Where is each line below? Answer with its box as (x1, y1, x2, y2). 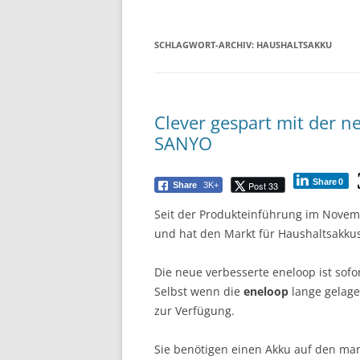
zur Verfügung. (154, 303, 235, 319)
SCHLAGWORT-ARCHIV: (154, 39, 256, 51)
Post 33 (248, 179, 278, 193)
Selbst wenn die (154, 284, 243, 300)
